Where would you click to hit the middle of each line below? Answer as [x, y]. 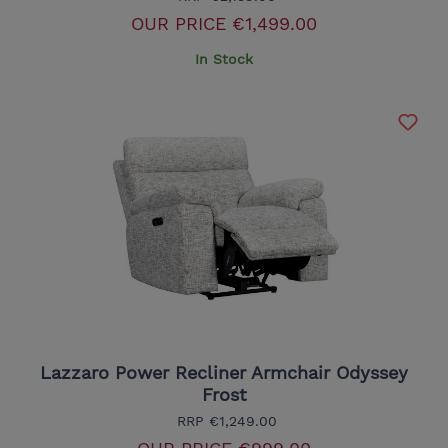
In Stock [224, 59]
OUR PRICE [178, 24]
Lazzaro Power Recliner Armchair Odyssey [224, 373]
